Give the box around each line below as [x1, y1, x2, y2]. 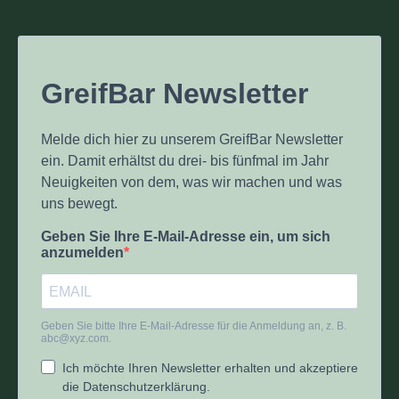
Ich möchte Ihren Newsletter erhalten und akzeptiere [62, 361, 358, 375]
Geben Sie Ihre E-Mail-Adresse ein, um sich [41, 229, 330, 244]
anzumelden [41, 245, 124, 260]
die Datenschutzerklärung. [62, 379, 210, 394]
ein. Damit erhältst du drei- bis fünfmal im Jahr [41, 153, 329, 168]
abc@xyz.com [41, 332, 109, 345]
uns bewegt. [41, 196, 118, 211]
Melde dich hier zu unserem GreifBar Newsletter [41, 132, 343, 147]
